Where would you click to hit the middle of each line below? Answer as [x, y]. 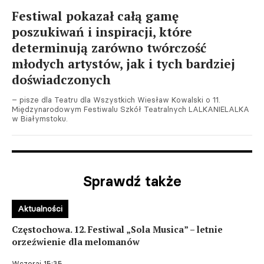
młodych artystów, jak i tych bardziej [123, 64]
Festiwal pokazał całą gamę [95, 16]
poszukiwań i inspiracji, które [102, 32]
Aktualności [40, 209]
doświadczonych [61, 80]
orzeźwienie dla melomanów [76, 242]
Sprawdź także [132, 181]
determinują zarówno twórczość [109, 48]
